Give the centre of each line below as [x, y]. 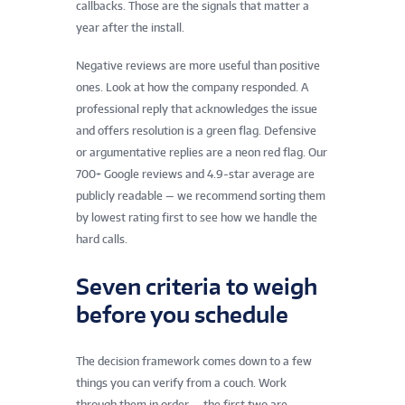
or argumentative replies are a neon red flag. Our [202, 153]
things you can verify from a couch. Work [181, 383]
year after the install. [130, 28]
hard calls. [102, 240]
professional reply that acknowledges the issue [197, 109]
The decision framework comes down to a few [194, 362]
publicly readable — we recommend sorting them [201, 196]
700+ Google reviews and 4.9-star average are [195, 174]
